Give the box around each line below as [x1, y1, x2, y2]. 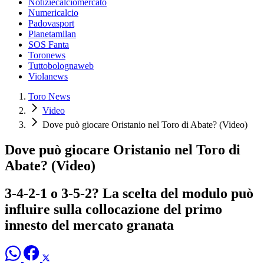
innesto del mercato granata [5, 217, 174, 233]
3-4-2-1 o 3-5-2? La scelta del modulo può [5, 185, 253, 201]
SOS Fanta [28, 39, 69, 50]
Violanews [28, 71, 68, 82]
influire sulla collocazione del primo [5, 201, 222, 217]
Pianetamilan [28, 29, 76, 39]
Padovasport [28, 18, 74, 29]
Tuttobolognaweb [28, 61, 94, 71]
